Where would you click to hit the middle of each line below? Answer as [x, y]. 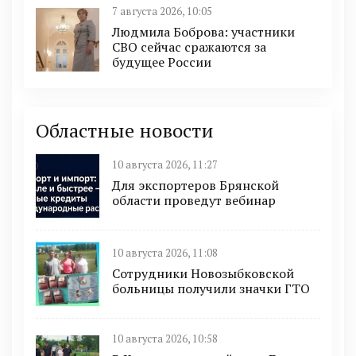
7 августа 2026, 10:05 [162, 11]
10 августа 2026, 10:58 [165, 339]
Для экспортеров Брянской [195, 186]
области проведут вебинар [194, 201]
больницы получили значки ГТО [211, 289]
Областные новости [125, 130]
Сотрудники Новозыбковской [203, 274]
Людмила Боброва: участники [203, 31]
